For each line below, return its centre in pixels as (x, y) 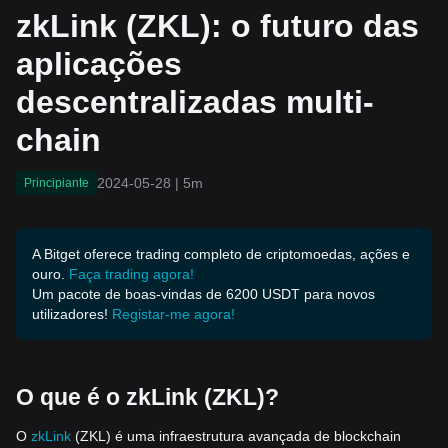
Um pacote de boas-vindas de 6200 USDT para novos (203, 294)
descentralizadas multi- (195, 102)
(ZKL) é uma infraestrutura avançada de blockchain (238, 436)
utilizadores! (70, 314)
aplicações (99, 64)
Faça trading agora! (131, 274)
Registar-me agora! (173, 314)
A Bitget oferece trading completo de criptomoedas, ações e (221, 254)
